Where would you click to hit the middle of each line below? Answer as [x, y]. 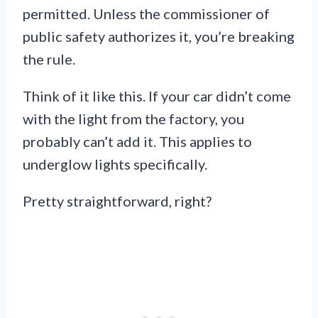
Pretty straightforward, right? [117, 201]
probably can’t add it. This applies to [137, 141]
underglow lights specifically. [115, 164]
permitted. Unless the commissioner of [146, 13]
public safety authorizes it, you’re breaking [159, 36]
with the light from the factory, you [133, 118]
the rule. [49, 59]
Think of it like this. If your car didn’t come [157, 95]
